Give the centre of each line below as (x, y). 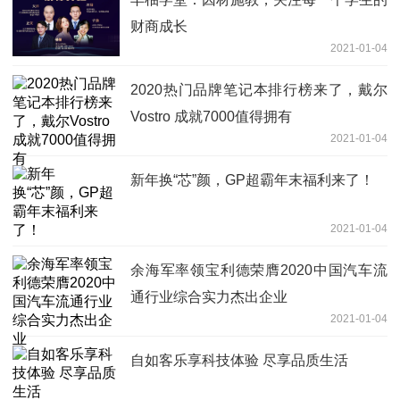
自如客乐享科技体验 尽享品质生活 (239, 361)
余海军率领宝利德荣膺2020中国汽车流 (259, 271)
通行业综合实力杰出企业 (209, 297)
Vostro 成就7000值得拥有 (211, 117)
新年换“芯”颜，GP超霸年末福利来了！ (252, 180)
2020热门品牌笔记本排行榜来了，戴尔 (259, 90)
